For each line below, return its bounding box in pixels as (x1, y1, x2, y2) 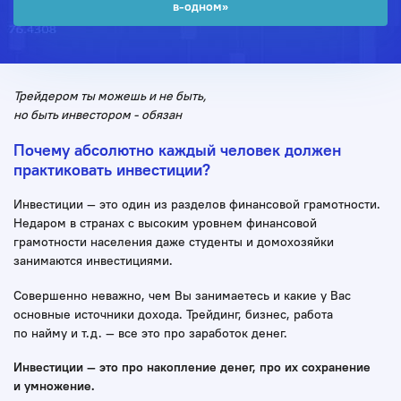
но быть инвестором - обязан (13, 107, 182, 124)
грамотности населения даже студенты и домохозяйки (13, 234, 334, 251)
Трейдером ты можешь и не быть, (13, 88, 206, 105)
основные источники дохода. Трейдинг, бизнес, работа (13, 305, 333, 322)
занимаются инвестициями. (13, 252, 173, 269)
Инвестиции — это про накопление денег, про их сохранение (13, 359, 371, 376)
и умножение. (13, 378, 95, 395)
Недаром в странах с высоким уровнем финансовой (13, 215, 317, 232)
